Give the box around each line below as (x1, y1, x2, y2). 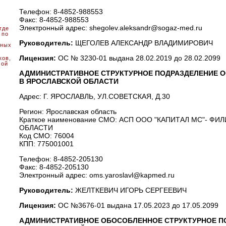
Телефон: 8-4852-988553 (19, 8, 103, 16)
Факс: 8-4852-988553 (19, 16, 89, 24)
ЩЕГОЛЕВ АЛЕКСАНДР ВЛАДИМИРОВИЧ (75, 39, 213, 47)
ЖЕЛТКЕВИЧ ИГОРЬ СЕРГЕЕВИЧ (75, 186, 187, 194)
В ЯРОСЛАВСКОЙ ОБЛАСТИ (19, 77, 119, 85)
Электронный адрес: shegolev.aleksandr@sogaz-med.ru (19, 24, 202, 32)
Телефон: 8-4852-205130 (19, 155, 103, 163)
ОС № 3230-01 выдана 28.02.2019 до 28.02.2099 (58, 54, 220, 62)
